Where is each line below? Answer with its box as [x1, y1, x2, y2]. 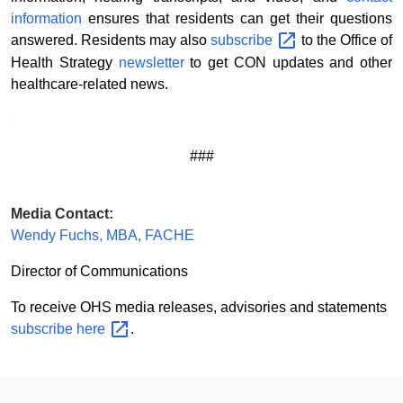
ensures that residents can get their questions [82, 11, 392, 27]
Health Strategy [11, 54, 119, 70]
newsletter [118, 54, 184, 70]
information [11, 11, 82, 27]
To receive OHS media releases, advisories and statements [11, 299, 387, 315]
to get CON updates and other [184, 54, 392, 70]
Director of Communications [11, 263, 188, 279]
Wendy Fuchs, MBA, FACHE [11, 227, 194, 243]
